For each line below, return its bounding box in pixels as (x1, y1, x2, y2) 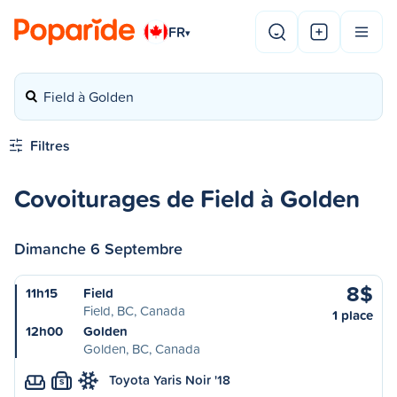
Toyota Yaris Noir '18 (109, 370, 230, 389)
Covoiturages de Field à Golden (14, 180, 360, 216)
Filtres (30, 136, 70, 155)
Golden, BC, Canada (83, 339, 200, 358)
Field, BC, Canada (83, 301, 185, 320)
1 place (332, 306, 373, 324)
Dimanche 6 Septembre (14, 237, 183, 260)
